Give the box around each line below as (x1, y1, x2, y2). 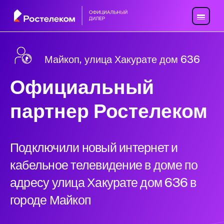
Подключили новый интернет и (10, 140, 178, 155)
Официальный (10, 75, 154, 99)
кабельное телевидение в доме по (10, 157, 198, 173)
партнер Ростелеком (10, 99, 207, 123)
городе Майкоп (10, 192, 91, 208)
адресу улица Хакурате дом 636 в (10, 175, 196, 190)
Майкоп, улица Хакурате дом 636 (44, 53, 200, 66)
